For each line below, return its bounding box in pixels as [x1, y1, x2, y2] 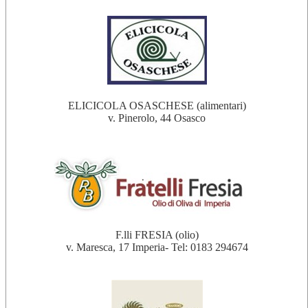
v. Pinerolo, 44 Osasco [108, 112, 206, 124]
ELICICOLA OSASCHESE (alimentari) [67, 100, 246, 111]
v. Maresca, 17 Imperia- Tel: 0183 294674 [65, 241, 248, 253]
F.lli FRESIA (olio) [115, 229, 199, 241]
